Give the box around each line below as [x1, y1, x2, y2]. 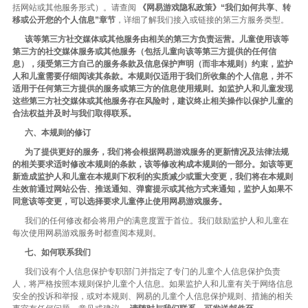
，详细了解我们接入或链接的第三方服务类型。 [115, 15, 289, 25]
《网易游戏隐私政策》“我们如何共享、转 [138, 3, 291, 12]
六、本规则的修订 [25, 128, 91, 137]
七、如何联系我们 [25, 247, 91, 257]
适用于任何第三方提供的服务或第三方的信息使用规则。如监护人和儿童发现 [12, 84, 293, 93]
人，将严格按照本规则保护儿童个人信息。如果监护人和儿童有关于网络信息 [12, 279, 293, 289]
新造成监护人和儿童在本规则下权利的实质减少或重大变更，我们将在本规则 [12, 172, 293, 181]
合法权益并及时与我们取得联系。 [12, 109, 136, 118]
